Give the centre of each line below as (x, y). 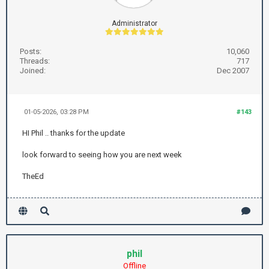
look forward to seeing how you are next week (102, 155)
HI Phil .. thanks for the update (74, 133)
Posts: (31, 51)
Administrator (134, 23)
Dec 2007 (233, 71)
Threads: (35, 61)
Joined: (33, 71)
